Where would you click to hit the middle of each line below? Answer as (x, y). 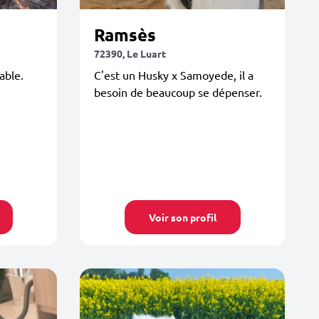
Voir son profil (182, 217)
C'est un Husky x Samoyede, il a (174, 75)
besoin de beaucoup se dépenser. (178, 92)
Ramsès (125, 35)
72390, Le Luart (130, 53)
